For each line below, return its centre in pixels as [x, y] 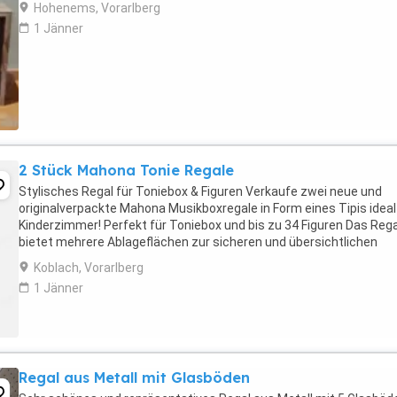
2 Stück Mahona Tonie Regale [126, 170]
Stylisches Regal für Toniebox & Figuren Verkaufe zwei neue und [200, 191]
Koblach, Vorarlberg [89, 268]
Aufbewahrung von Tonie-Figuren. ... [119, 259]
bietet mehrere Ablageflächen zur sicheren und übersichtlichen [198, 242]
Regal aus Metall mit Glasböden [134, 378]
